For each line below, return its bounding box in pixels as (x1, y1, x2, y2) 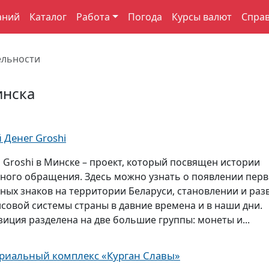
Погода (127, 10, 162, 23)
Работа (76, 10, 110, 23)
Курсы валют (171, 10, 232, 23)
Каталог (29, 10, 67, 23)
